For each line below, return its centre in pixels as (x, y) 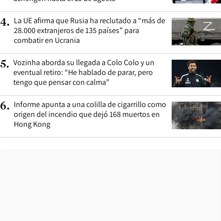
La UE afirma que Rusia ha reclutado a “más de (90, 20)
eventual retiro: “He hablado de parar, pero (83, 72)
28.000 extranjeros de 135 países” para (76, 30)
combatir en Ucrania (47, 40)
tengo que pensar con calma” (61, 82)
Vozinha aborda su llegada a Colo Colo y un (84, 62)
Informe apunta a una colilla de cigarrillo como (90, 104)
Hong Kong (32, 124)
